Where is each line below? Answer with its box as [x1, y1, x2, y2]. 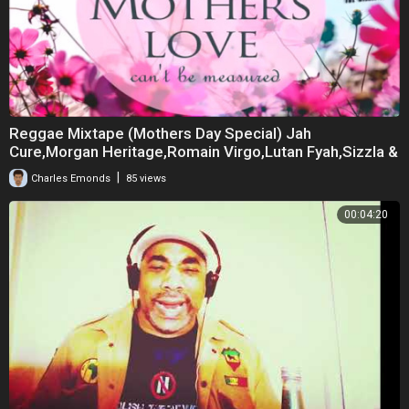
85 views [126, 172, 166, 184]
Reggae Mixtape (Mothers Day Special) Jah [9, 123, 311, 142]
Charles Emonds [28, 172, 110, 184]
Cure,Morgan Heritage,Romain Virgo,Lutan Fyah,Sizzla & [9, 142, 398, 161]
